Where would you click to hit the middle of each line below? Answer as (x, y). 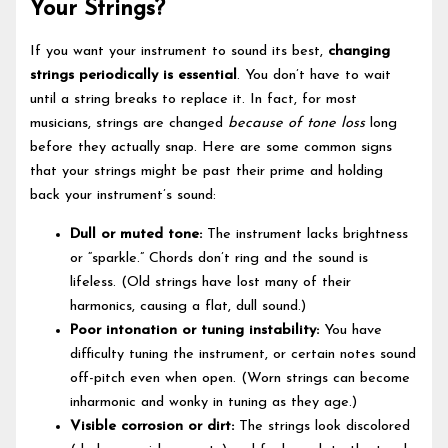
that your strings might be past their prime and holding (207, 172)
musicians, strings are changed (129, 124)
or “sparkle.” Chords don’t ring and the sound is (219, 258)
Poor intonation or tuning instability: (195, 330)
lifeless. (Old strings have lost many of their (211, 282)
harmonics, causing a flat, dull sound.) (188, 306)
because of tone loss (297, 124)
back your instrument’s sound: (123, 196)
